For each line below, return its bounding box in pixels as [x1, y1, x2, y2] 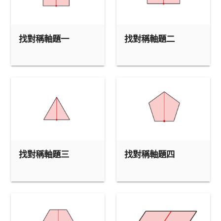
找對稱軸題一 [19, 33, 69, 44]
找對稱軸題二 [124, 33, 175, 44]
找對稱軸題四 [124, 149, 175, 160]
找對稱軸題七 [24, 5, 66, 14]
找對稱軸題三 [19, 149, 69, 160]
